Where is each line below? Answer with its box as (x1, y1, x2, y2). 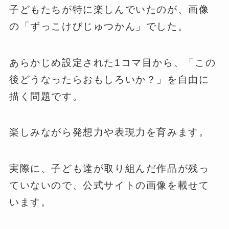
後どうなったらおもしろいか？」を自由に (9, 74, 210, 85)
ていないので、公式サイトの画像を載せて (9, 179, 210, 191)
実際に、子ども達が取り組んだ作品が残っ (9, 163, 210, 174)
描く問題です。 (9, 90, 83, 102)
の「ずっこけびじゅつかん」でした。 (9, 20, 189, 32)
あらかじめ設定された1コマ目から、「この (9, 57, 216, 68)
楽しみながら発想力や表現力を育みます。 (9, 127, 210, 138)
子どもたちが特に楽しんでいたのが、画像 (9, 4, 210, 15)
